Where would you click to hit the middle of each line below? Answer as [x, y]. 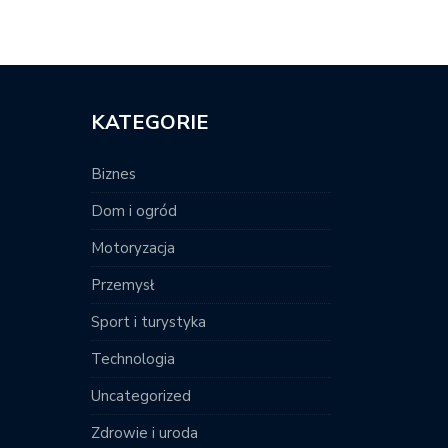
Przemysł [122, 285]
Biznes [113, 174]
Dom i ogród [134, 211]
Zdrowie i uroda [144, 433]
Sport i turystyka [148, 322]
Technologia [133, 359]
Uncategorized [141, 396]
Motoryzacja [133, 248]
